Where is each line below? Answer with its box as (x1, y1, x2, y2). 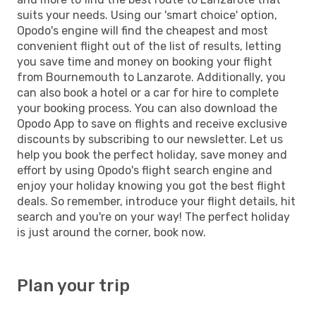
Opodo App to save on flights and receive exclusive (17, 116, 287, 130)
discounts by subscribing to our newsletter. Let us (17, 132, 283, 146)
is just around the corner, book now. (17, 225, 206, 239)
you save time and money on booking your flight (17, 54, 272, 68)
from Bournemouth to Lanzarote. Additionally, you (17, 70, 286, 84)
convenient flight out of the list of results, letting (17, 39, 281, 53)
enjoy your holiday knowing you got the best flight (17, 178, 286, 193)
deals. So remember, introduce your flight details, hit (17, 194, 296, 208)
